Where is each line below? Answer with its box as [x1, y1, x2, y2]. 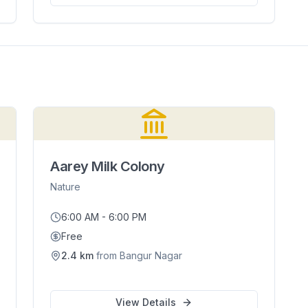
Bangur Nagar [120, 250, 183, 261]
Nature [50, 181, 81, 192]
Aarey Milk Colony [50, 158, 165, 175]
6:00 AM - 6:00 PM [61, 211, 147, 223]
